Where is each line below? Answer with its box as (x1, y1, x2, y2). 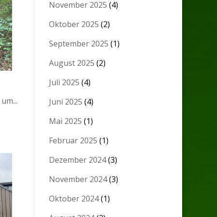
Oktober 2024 (49, 193, 99, 204)
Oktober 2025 (49, 19, 99, 30)
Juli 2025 (49, 77, 80, 88)
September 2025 (49, 38, 109, 49)
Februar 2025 (49, 135, 98, 146)
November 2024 (49, 174, 108, 185)
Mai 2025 (49, 116, 82, 127)
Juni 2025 (49, 96, 83, 108)
